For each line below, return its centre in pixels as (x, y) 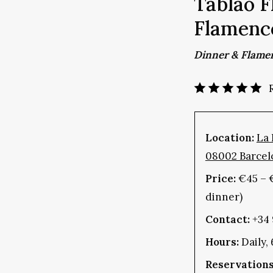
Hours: (223, 242)
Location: (229, 138)
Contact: (229, 220)
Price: (222, 179)
